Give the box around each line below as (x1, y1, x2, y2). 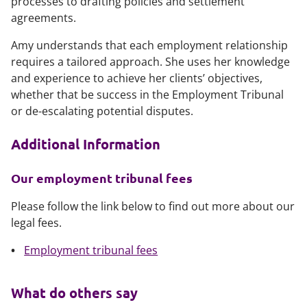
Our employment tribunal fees (11, 170, 193, 186)
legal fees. (11, 215, 62, 230)
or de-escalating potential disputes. (11, 103, 196, 119)
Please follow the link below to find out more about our (11, 199, 295, 214)
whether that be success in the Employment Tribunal (11, 87, 284, 102)
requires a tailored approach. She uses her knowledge (11, 54, 290, 69)
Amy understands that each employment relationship (11, 38, 288, 53)
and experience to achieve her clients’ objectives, (11, 71, 262, 86)
